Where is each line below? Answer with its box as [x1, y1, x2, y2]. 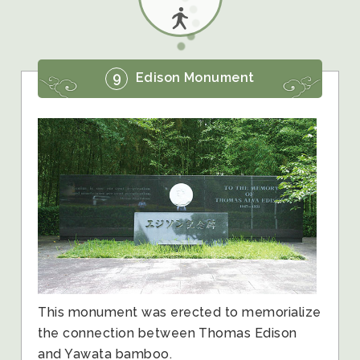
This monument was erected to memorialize [38, 304, 321, 320]
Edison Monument [132, 70, 255, 86]
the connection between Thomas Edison [38, 325, 297, 341]
